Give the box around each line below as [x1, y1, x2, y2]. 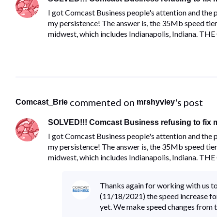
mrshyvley [137, 98, 175, 107]
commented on [70, 96, 137, 108]
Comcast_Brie [15, 98, 68, 107]
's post [175, 96, 203, 108]
